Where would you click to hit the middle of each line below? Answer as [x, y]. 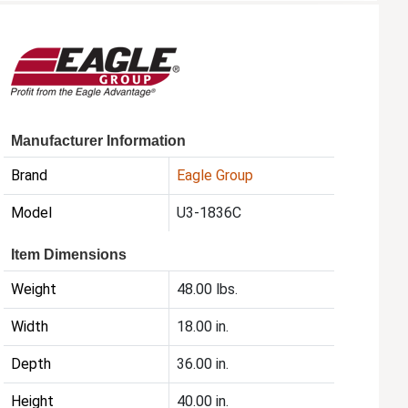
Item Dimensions [69, 255]
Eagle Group [215, 176]
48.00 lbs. [208, 290]
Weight [34, 290]
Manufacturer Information [99, 141]
